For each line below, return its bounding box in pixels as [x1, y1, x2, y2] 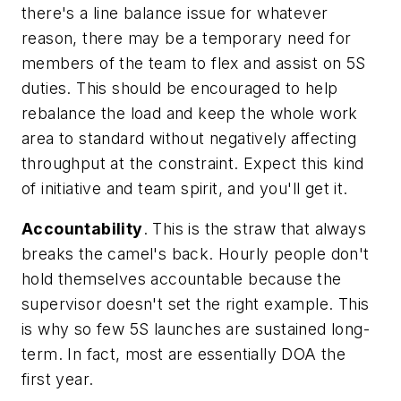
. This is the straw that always [142, 219, 367, 239]
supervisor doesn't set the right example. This [21, 294, 370, 314]
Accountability [21, 219, 143, 239]
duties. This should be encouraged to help [21, 78, 338, 98]
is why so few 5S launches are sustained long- [21, 320, 370, 339]
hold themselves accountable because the [21, 269, 342, 289]
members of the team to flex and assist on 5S [21, 53, 366, 73]
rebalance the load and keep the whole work [21, 103, 358, 123]
